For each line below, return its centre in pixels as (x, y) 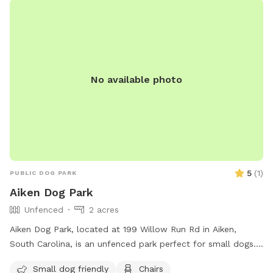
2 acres (104, 210)
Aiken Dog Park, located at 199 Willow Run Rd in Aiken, (123, 229)
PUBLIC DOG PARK (43, 173)
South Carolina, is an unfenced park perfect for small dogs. (133, 244)
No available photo (136, 79)
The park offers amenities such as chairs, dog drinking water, (136, 259)
